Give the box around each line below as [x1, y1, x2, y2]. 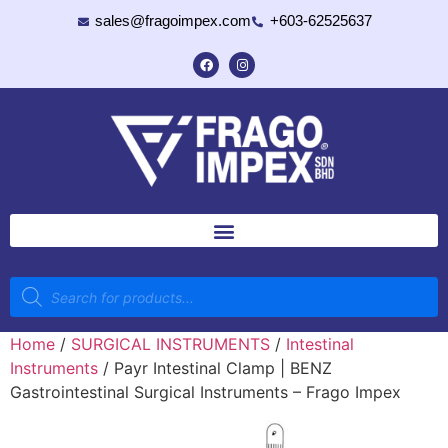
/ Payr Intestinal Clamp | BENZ [98, 358, 332, 378]
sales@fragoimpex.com [95, 12, 251, 29]
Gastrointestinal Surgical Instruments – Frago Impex [10, 382, 401, 402]
